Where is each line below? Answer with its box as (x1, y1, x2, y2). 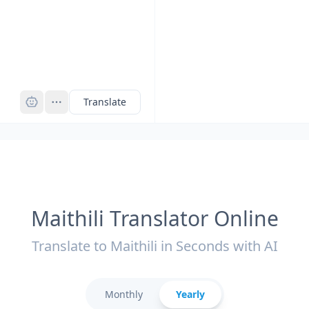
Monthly (104, 288, 143, 301)
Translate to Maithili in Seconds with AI (31, 237, 278, 255)
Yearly (175, 288, 205, 301)
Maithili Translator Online (30, 204, 279, 232)
